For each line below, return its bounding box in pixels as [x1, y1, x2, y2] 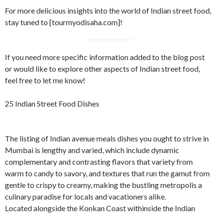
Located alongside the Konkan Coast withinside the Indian [5, 203, 195, 213]
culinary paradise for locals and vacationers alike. [5, 192, 166, 201]
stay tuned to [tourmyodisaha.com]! [5, 17, 123, 27]
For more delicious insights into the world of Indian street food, [5, 6, 211, 15]
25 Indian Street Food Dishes [5, 99, 99, 108]
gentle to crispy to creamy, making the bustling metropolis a [5, 180, 202, 190]
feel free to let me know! [5, 76, 85, 85]
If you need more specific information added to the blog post [5, 52, 205, 62]
